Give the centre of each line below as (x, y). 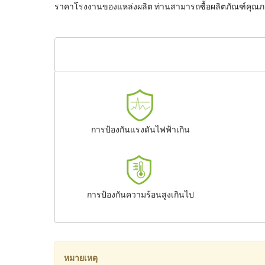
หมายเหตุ (81, 258)
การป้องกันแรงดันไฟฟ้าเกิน (141, 129)
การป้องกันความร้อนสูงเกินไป (141, 194)
